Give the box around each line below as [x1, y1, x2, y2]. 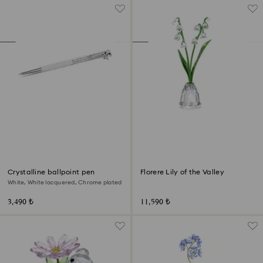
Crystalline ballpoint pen [8, 168, 95, 176]
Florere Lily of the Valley [140, 168, 224, 176]
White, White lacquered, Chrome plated [8, 179, 122, 186]
